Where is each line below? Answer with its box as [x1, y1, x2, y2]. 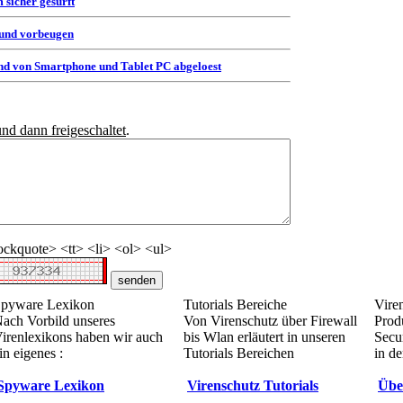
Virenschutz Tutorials [187, 378, 318, 393]
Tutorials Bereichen [184, 345, 294, 361]
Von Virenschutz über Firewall [184, 313, 357, 328]
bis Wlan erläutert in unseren [184, 329, 345, 345]
